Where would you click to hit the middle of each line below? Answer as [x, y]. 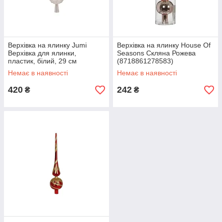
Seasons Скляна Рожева [156, 53]
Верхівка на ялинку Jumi [47, 45]
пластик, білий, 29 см [42, 61]
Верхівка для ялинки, [42, 53]
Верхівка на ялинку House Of [164, 45]
